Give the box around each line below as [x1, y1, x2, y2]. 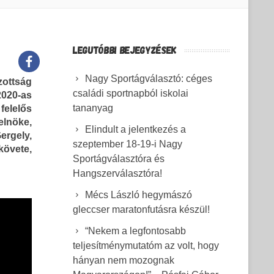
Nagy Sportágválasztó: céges [85, 73, 212, 84]
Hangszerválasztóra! [73, 168, 162, 179]
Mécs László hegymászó [85, 190, 192, 200]
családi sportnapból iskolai [73, 88, 188, 98]
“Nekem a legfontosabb [85, 226, 186, 236]
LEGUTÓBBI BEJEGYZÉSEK [73, 43, 177, 56]
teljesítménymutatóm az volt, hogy [73, 240, 219, 251]
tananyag [73, 103, 113, 113]
